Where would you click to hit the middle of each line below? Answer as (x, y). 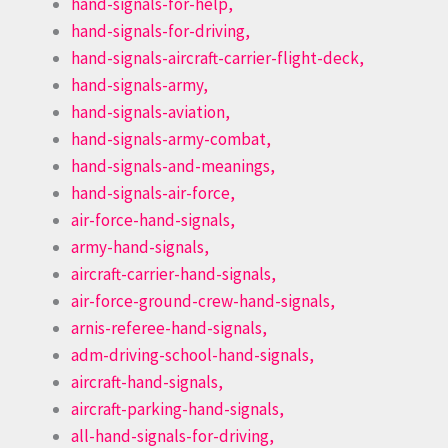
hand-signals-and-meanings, (173, 166)
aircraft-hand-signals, (147, 382)
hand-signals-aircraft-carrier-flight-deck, (217, 58)
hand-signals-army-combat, (171, 139)
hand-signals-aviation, (150, 112)
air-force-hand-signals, (153, 220)
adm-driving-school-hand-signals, (192, 355)
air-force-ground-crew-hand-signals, (203, 301)
